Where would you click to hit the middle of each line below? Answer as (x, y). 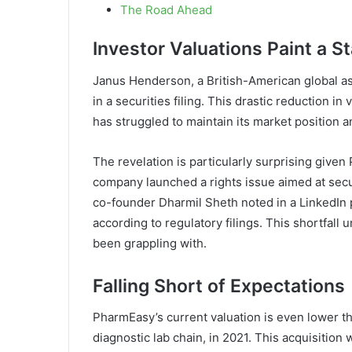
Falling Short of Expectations (219, 286)
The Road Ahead (166, 10)
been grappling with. (150, 243)
